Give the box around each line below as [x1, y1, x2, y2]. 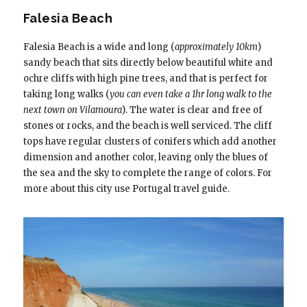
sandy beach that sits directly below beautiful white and [23, 57, 273, 69]
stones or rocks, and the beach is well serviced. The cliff [23, 120, 272, 132]
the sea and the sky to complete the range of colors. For [23, 167, 272, 180]
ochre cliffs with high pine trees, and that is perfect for [23, 73, 268, 85]
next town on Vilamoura [23, 104, 122, 116]
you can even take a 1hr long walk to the [109, 88, 272, 101]
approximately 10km [174, 41, 258, 53]
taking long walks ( [23, 88, 110, 101]
